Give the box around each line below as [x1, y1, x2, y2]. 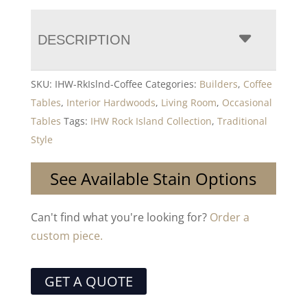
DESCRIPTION [37, 32, 130, 48]
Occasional [221, 96, 272, 110]
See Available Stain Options [50, 167, 257, 191]
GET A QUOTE [44, 272, 133, 291]
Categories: [145, 77, 199, 91]
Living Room [160, 96, 217, 110]
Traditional [217, 114, 267, 128]
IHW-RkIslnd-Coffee [54, 77, 143, 91]
